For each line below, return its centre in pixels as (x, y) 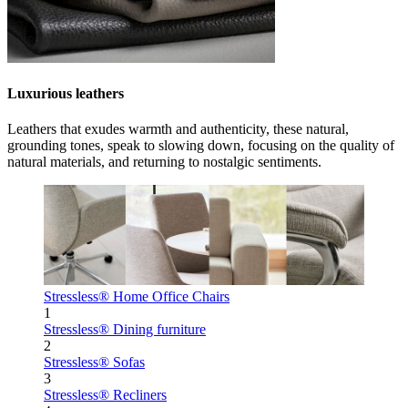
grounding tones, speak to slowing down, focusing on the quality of (201, 146)
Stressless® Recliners (105, 395)
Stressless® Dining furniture (125, 330)
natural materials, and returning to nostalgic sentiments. (164, 162)
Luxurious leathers (66, 94)
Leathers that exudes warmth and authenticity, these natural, (178, 129)
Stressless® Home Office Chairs (137, 297)
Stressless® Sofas (94, 362)
